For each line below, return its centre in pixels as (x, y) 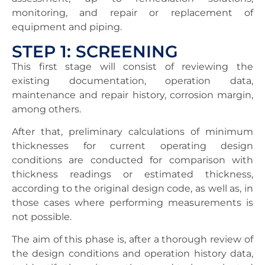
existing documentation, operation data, (132, 80)
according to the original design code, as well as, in (132, 188)
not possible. (42, 216)
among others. (46, 109)
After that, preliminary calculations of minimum (132, 131)
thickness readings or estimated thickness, (132, 174)
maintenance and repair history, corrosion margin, (132, 95)
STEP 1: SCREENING (95, 51)
